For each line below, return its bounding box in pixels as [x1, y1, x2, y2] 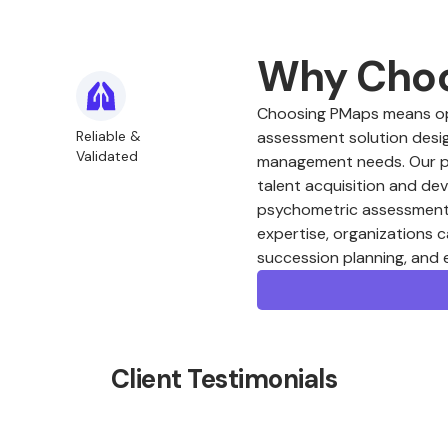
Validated [75, 147, 138, 165]
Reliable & [75, 127, 141, 145]
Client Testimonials [110, 362, 338, 396]
